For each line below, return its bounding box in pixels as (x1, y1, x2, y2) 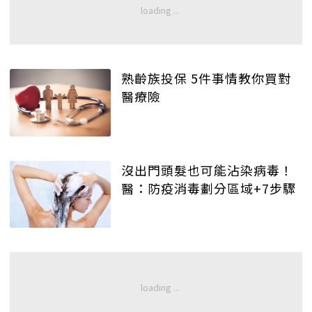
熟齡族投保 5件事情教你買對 (121, 69, 291, 88)
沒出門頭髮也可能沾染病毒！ (121, 160, 293, 179)
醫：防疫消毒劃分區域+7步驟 (121, 178, 296, 197)
